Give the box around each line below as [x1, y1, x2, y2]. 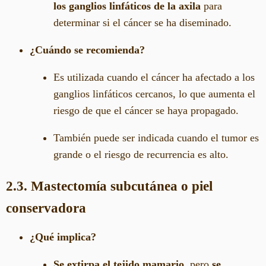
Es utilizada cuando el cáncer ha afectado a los [53, 71, 255, 84]
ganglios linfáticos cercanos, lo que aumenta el [53, 88, 255, 100]
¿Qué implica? [30, 231, 96, 243]
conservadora [6, 199, 86, 216]
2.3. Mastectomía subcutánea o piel [6, 178, 213, 194]
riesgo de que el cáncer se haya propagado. [53, 104, 239, 117]
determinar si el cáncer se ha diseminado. [53, 17, 232, 29]
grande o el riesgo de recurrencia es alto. [53, 148, 229, 161]
